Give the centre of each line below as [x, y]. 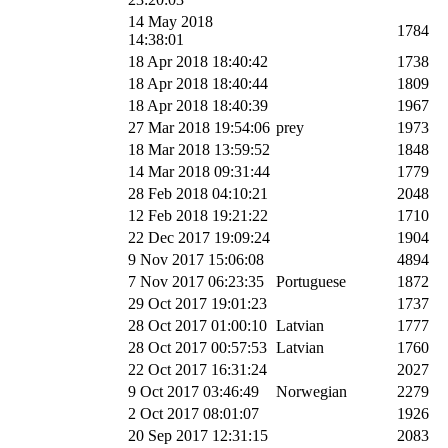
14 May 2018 [170, 21]
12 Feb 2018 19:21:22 [198, 215]
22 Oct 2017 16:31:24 [197, 369]
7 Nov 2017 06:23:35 [196, 281]
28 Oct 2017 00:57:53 [197, 347]
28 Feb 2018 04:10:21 [198, 193]
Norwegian [311, 391]
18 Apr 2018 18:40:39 [198, 105]
